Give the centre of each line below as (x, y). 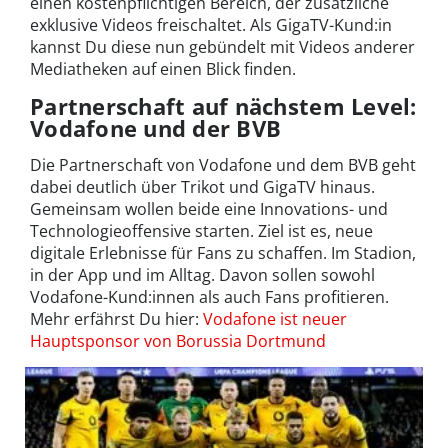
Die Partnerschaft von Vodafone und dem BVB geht (223, 164)
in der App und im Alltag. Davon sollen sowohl (202, 274)
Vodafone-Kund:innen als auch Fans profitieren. (209, 296)
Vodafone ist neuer (275, 318)
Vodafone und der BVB (156, 127)
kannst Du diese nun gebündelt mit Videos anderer (222, 46)
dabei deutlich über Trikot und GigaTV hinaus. (202, 186)
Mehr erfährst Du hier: (116, 318)
